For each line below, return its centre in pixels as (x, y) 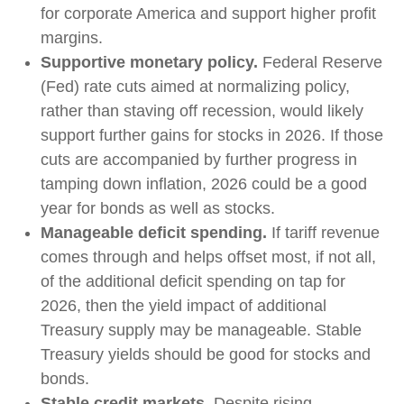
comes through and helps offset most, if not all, (208, 257)
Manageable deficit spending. (154, 233)
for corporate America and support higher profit (208, 14)
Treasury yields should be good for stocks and (206, 354)
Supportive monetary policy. (149, 62)
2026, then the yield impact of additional (184, 306)
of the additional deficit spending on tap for (193, 281)
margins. (72, 38)
